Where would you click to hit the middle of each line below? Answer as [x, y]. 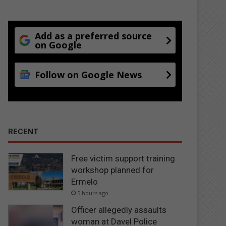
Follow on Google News [89, 74]
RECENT [23, 131]
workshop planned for [113, 170]
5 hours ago [93, 193]
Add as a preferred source [94, 36]
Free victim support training [123, 158]
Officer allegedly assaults [119, 210]
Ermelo [85, 181]
